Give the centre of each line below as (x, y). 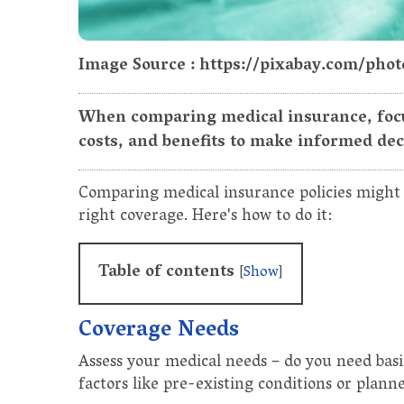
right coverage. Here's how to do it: (205, 217)
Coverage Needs (159, 331)
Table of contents (169, 273)
